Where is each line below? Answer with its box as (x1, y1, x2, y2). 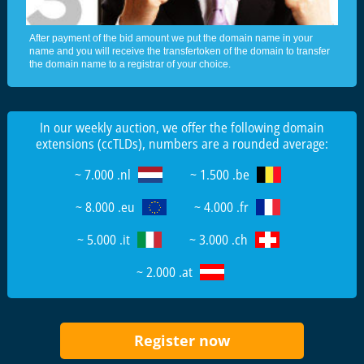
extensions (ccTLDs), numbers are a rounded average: (36, 134, 328, 153)
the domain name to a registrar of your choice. (29, 58, 231, 70)
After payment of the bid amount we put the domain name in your (29, 32, 313, 44)
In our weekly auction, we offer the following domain (40, 118, 324, 136)
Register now (134, 330, 230, 350)
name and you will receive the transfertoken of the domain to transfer (29, 45, 330, 57)
